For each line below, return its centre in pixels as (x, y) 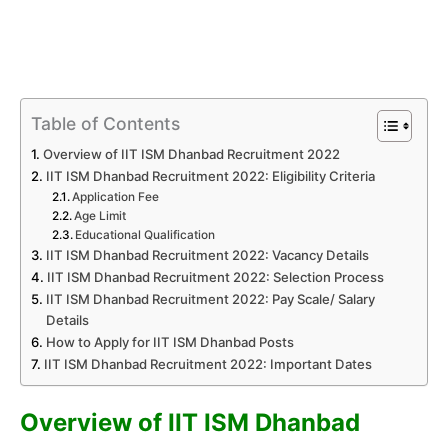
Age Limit (102, 216)
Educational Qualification (145, 235)
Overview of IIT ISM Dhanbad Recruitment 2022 (191, 154)
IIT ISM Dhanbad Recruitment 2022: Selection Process (215, 277)
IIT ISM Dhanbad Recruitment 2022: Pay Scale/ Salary (210, 299)
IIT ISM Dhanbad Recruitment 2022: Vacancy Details (207, 255)
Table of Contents (105, 123)
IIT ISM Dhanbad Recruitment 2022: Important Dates (207, 364)
